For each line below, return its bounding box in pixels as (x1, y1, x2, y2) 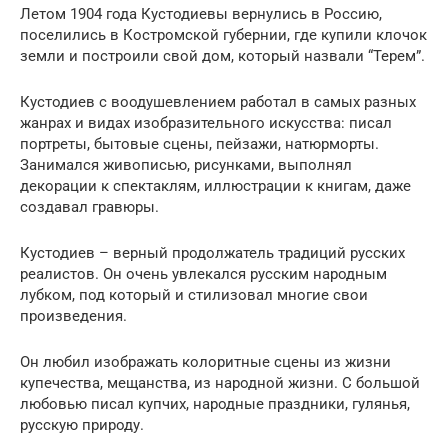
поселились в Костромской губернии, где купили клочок (20, 26, 427, 45)
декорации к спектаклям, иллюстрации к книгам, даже (20, 177, 411, 196)
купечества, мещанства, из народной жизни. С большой (20, 374, 420, 393)
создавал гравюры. (20, 198, 159, 217)
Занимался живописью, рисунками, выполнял (20, 156, 352, 175)
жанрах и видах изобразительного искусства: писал (20, 114, 392, 133)
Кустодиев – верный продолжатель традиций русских (20, 244, 405, 263)
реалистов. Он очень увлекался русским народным (20, 265, 387, 284)
